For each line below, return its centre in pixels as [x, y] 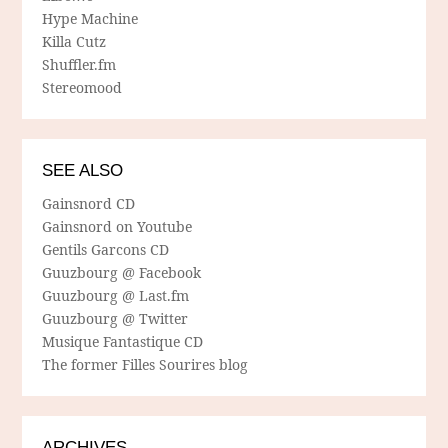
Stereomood [82, 88]
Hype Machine [90, 19]
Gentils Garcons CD [106, 250]
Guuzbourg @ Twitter [115, 319]
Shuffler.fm [79, 65]
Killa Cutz [74, 42]
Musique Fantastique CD [123, 342]
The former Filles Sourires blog [145, 365]
